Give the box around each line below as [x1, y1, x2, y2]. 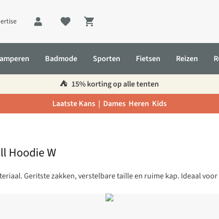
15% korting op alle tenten [70, 79, 159, 89]
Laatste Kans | [52, 98, 103, 109]
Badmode [45, 53, 77, 64]
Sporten [93, 53, 120, 64]
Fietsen [136, 53, 160, 64]
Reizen [176, 53, 198, 64]
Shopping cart [92, 22, 140, 33]
